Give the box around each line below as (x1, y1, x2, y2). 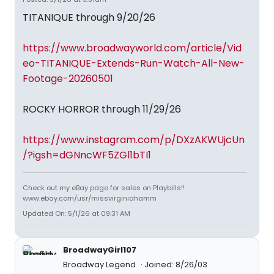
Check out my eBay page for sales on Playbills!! (23, 183, 185, 193)
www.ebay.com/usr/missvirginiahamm (23, 193, 157, 203)
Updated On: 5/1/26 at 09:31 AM (23, 209, 130, 218)
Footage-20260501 (23, 72, 113, 86)
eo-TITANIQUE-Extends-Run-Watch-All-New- (23, 56, 245, 70)
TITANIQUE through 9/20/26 (23, 10, 155, 24)
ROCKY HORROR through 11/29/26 (23, 102, 181, 116)
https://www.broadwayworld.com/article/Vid (23, 41, 242, 55)
